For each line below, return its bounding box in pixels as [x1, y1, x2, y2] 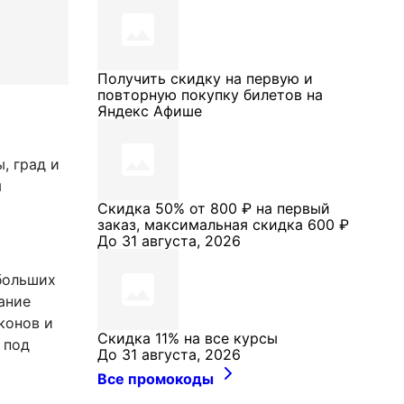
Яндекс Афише [97, 102, 202, 120]
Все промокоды [97, 370, 217, 388]
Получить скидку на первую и [97, 69, 313, 87]
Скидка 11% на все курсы [97, 329, 278, 347]
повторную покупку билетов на [97, 86, 323, 104]
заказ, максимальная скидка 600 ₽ [97, 216, 349, 234]
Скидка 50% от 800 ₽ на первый [97, 199, 330, 217]
